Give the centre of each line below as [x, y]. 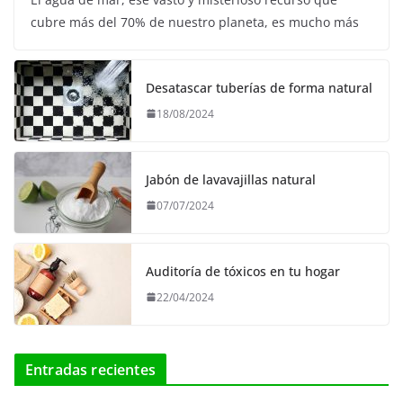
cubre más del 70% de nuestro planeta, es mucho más [195, 22]
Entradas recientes [90, 369]
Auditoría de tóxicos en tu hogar [243, 271]
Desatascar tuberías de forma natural [259, 87]
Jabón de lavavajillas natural [231, 179]
